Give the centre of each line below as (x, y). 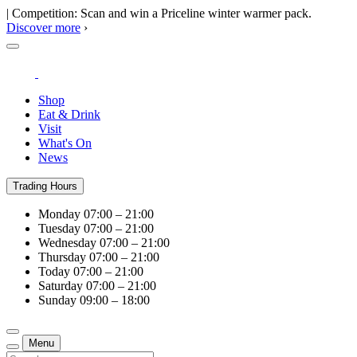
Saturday (61, 286)
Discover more (43, 27)
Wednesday (67, 243)
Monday (59, 214)
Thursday (62, 257)
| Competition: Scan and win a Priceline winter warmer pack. (159, 13)
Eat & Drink (69, 114)
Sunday (57, 300)
